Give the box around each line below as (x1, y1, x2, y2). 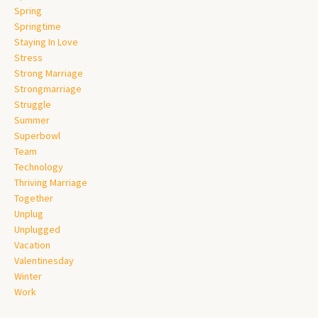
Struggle (14, 97, 51, 111)
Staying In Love (14, 35, 78, 48)
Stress (14, 50, 43, 64)
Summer (14, 113, 50, 126)
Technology (14, 160, 63, 173)
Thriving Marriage (14, 175, 87, 189)
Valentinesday (14, 253, 74, 267)
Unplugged (14, 222, 60, 236)
